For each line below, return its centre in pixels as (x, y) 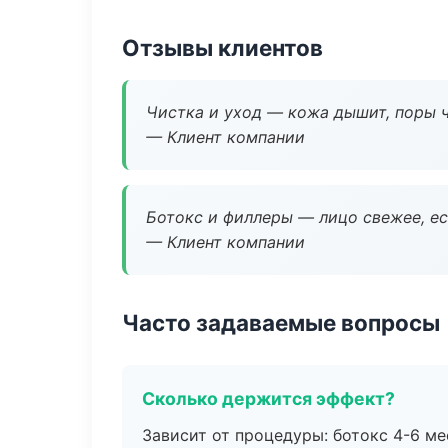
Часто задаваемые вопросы (281, 322)
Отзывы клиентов (222, 47)
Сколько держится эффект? (268, 398)
